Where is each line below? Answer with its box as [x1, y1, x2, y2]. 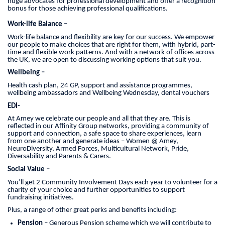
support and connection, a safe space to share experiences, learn [8, 130, 201, 138]
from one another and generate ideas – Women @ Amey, [8, 138, 178, 146]
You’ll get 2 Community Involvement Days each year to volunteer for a [8, 178, 217, 186]
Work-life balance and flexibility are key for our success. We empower [8, 33, 214, 41]
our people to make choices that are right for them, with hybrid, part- [8, 41, 215, 49]
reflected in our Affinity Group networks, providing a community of [8, 123, 209, 131]
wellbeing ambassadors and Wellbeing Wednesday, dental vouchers [8, 89, 209, 97]
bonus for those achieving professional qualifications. [8, 5, 168, 13]
